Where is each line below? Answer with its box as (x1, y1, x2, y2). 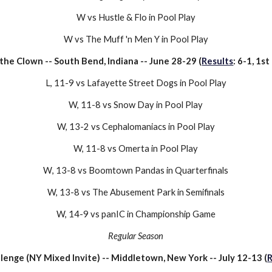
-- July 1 (207, 252, 242, 263)
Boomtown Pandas (89, 165, 165, 175)
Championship (135, 208, 191, 219)
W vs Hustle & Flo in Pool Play (76, 12, 195, 22)
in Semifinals (175, 186, 225, 197)
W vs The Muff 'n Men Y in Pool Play (63, 33, 208, 44)
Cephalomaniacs (101, 121, 166, 132)
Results (202, 55, 234, 66)
